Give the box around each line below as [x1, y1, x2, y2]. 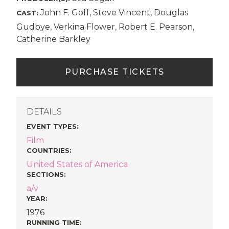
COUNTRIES [27, 147, 70, 154]
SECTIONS [27, 171, 64, 178]
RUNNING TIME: [27, 219, 82, 226]
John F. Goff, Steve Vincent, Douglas [38, 8, 188, 17]
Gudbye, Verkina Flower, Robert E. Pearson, [16, 22, 194, 32]
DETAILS [27, 107, 62, 117]
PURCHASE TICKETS [64, 67, 165, 77]
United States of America [27, 159, 128, 169]
